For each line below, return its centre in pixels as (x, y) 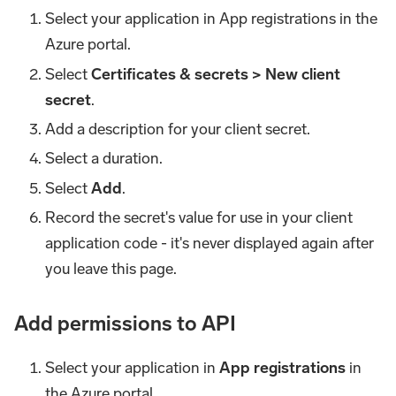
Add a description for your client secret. (178, 129)
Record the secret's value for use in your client (199, 218)
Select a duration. (104, 159)
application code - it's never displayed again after (210, 244)
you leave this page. (111, 269)
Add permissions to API (125, 324)
